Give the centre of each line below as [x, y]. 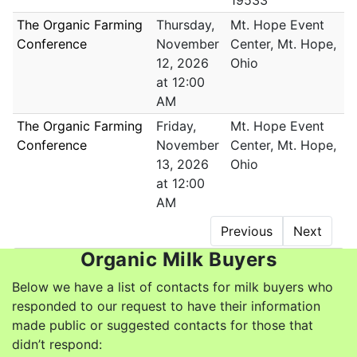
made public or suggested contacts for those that [163, 326]
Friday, [176, 126]
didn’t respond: [57, 345]
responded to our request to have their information [166, 306]
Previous [247, 231]
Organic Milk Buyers [178, 260]
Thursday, [185, 25]
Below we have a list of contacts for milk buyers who [173, 287]
